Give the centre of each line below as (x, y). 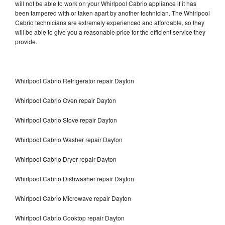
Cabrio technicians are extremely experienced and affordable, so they (110, 22)
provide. (27, 41)
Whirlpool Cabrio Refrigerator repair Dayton (75, 80)
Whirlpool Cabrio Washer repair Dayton (69, 139)
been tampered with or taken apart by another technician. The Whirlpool (113, 13)
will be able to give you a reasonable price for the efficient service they (110, 32)
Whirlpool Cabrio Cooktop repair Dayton (70, 217)
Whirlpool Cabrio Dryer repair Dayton (66, 159)
